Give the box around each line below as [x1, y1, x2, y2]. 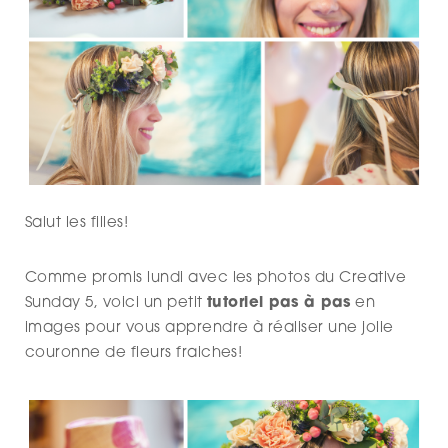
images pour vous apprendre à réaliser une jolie [25, 321, 394, 336]
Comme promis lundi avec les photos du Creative [25, 271, 407, 286]
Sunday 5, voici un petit [25, 296, 207, 311]
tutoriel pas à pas [207, 296, 351, 311]
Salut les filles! [25, 216, 129, 231]
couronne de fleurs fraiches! [25, 346, 243, 361]
